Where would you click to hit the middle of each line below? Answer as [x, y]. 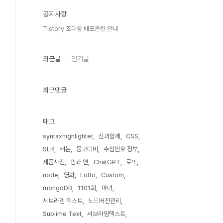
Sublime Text [62, 214]
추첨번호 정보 [121, 149]
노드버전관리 [105, 201]
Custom [112, 175]
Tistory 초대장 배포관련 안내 [80, 29]
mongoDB [57, 188]
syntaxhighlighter [68, 136]
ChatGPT [107, 162]
